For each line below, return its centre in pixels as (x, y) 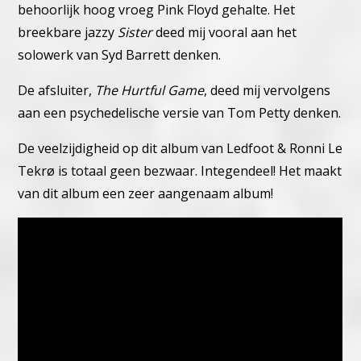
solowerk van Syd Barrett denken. (120, 55)
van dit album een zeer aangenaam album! (146, 194)
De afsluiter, (57, 91)
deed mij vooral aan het (225, 33)
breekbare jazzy (68, 33)
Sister (135, 33)
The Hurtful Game (150, 91)
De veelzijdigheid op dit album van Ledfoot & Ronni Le (180, 149)
